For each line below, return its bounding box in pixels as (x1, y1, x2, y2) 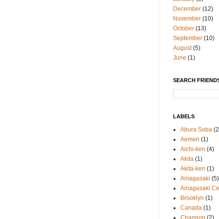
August (173, 44, 192, 52)
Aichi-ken (180, 146, 205, 153)
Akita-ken (180, 165, 205, 173)
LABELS (173, 113, 195, 120)
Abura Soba (180, 126, 212, 133)
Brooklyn (180, 195, 204, 202)
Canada (180, 204, 202, 212)
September (173, 35, 202, 42)
